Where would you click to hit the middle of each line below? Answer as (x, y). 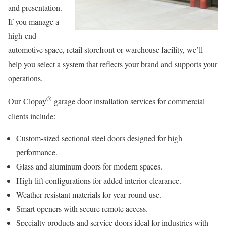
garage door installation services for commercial (129, 101)
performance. (38, 152)
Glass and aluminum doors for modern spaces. (89, 166)
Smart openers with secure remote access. (82, 208)
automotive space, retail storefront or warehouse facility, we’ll (105, 50)
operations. (25, 78)
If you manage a (34, 22)
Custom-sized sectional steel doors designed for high (99, 138)
